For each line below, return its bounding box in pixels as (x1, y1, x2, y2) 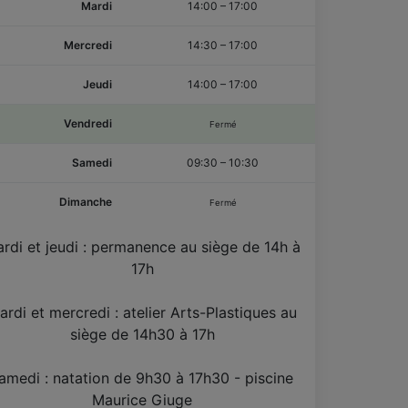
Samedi (72, 155, 112, 169)
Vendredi (64, 116, 112, 130)
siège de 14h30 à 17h (69, 324, 215, 343)
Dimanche (59, 194, 112, 209)
